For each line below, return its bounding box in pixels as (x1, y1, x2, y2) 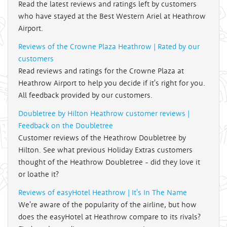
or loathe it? (18, 169, 59, 179)
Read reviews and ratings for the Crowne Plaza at (18, 66, 184, 76)
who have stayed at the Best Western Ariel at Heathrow (18, 11, 206, 21)
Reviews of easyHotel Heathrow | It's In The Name (18, 187, 187, 198)
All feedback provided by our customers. (18, 90, 153, 100)
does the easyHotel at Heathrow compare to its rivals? (18, 212, 201, 222)
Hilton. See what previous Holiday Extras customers (18, 145, 193, 155)
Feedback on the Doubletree (18, 121, 113, 131)
